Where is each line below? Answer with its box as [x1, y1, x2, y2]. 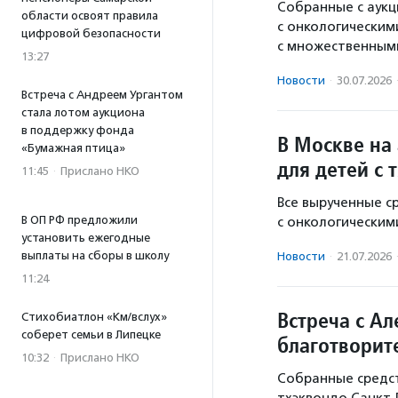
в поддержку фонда [21, 123, 134, 137]
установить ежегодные [21, 231, 150, 244]
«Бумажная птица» [21, 141, 125, 155]
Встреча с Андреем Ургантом [21, 88, 183, 101]
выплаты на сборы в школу [21, 249, 169, 262]
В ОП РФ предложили [21, 213, 138, 227]
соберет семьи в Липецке [21, 328, 161, 341]
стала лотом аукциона [21, 106, 145, 119]
